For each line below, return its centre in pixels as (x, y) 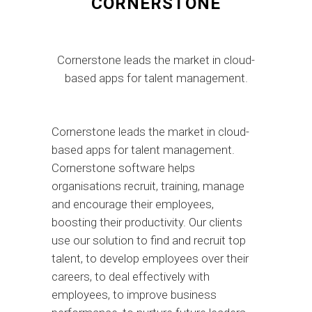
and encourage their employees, (133, 204)
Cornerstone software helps (123, 167)
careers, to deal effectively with (131, 276)
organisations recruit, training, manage (148, 186)
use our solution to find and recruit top (149, 240)
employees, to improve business (134, 294)
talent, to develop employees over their (150, 258)
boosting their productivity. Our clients (147, 222)
